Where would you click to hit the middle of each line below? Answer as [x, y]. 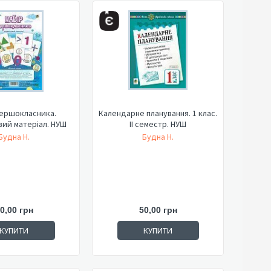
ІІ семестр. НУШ [158, 124]
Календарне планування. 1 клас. [158, 113]
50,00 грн [158, 210]
